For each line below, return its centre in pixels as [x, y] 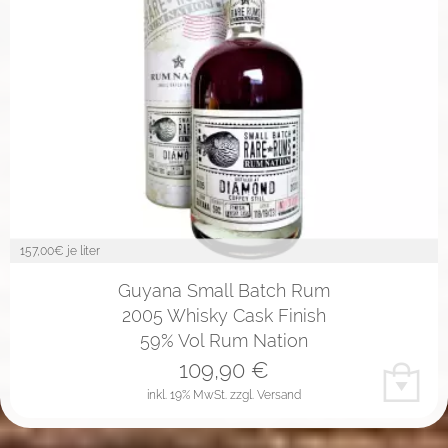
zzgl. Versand [265, 394]
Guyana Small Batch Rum [224, 290]
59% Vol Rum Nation [224, 340]
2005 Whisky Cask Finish [224, 315]
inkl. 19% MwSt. [188, 394]
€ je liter [77, 250]
